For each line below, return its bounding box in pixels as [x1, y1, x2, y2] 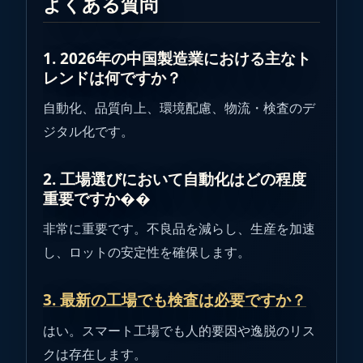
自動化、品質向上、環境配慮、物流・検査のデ [43, 99, 315, 117]
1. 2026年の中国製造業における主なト [43, 48, 311, 70]
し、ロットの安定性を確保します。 [43, 243, 250, 262]
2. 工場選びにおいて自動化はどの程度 [43, 169, 306, 190]
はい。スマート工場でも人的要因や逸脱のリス [43, 321, 315, 340]
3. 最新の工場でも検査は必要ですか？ [43, 289, 306, 311]
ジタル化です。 [43, 122, 134, 141]
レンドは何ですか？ [43, 67, 181, 89]
